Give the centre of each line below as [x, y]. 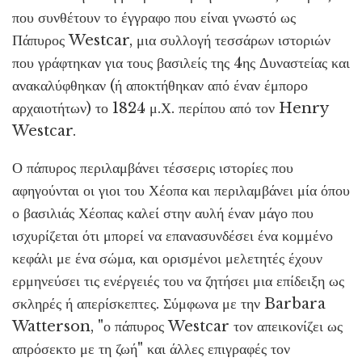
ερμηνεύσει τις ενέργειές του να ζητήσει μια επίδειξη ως [178, 281]
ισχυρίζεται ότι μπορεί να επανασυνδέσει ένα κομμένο [173, 236]
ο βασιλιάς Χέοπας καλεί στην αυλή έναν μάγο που [163, 213]
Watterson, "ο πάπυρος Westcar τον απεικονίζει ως [177, 326]
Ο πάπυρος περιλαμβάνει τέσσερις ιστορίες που [153, 168]
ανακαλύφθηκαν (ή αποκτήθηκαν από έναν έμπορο [160, 85]
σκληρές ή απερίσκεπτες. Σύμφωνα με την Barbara [169, 303]
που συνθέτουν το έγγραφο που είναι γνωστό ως [154, 17]
